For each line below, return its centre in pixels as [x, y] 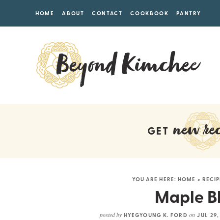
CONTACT [107, 13]
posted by [111, 215]
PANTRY [189, 13]
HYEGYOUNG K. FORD [155, 215]
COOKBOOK [150, 13]
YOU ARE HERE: [155, 179]
